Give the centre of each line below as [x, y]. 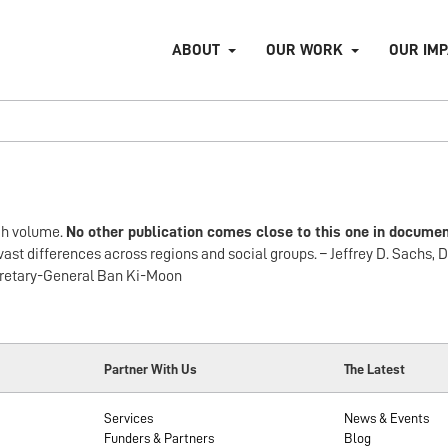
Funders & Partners [158, 438]
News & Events [387, 418]
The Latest [375, 369]
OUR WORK [304, 50]
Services [128, 418]
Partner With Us [150, 369]
